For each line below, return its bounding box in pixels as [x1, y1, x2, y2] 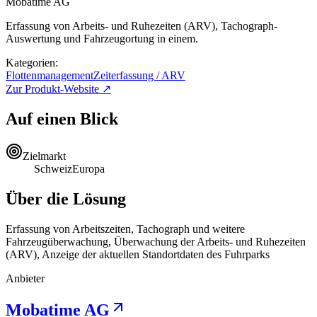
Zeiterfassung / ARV [93, 69, 185, 81]
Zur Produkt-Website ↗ [6, 82, 111, 95]
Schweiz [34, 162, 72, 175]
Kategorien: [6, 56, 58, 69]
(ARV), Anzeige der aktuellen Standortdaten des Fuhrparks [6, 248, 270, 260]
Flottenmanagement [6, 69, 93, 81]
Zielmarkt [23, 149, 66, 162]
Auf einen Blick [6, 109, 118, 128]
